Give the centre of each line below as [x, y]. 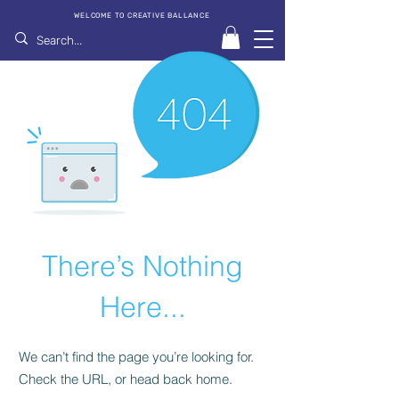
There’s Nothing [142, 266]
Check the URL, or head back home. [126, 379]
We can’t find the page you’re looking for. [136, 357]
